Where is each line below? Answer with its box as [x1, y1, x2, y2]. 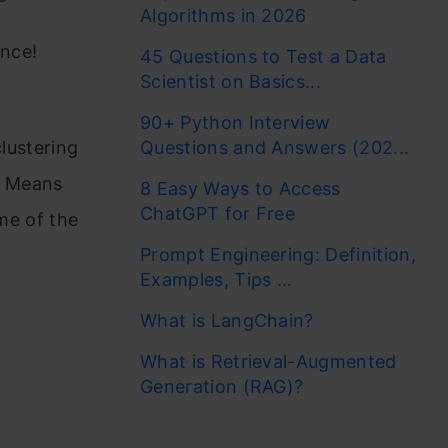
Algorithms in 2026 [140, 5, 307, 26]
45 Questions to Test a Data [140, 46, 387, 67]
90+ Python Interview [140, 112, 331, 133]
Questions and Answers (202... [140, 137, 410, 158]
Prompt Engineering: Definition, [140, 244, 416, 265]
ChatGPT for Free [140, 203, 301, 224]
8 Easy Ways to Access [140, 178, 341, 199]
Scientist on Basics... [140, 71, 322, 92]
